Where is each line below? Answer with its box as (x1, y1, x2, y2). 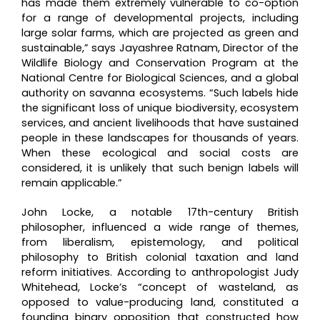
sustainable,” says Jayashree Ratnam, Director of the (21, 41, 299, 56)
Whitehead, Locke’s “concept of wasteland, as (21, 280, 299, 295)
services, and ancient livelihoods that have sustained (21, 116, 299, 131)
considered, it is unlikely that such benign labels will (21, 161, 299, 176)
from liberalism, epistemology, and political (21, 235, 299, 250)
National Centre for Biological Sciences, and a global (21, 71, 299, 86)
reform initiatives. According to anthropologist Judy (21, 265, 299, 280)
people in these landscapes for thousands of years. (21, 131, 299, 146)
